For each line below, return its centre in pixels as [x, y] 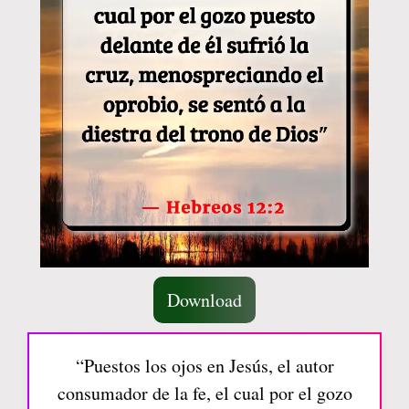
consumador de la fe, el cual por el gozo [204, 393]
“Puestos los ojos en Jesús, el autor [204, 366]
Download [204, 300]
